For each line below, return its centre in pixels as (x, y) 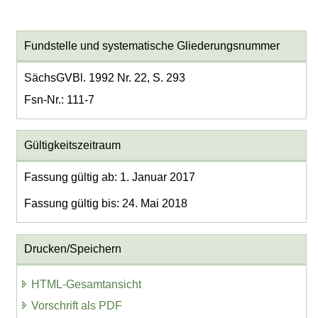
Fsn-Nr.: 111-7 (59, 99)
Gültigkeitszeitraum (72, 145)
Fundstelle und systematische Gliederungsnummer (152, 45)
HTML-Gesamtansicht (87, 284)
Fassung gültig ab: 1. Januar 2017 (109, 177)
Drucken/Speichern (72, 249)
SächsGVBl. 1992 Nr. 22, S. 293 (104, 77)
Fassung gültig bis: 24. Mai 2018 (105, 204)
